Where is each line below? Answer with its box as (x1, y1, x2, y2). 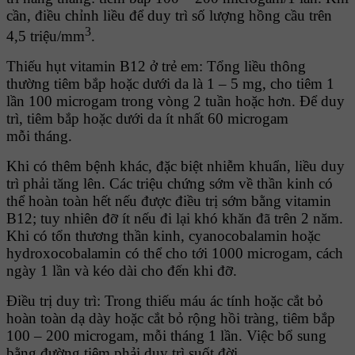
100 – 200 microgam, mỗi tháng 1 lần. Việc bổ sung (6, 327, 326, 345)
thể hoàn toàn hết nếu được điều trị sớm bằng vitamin (6, 193, 331, 210)
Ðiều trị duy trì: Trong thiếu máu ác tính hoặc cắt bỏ (6, 292, 323, 310)
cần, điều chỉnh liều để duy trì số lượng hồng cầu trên (6, 6, 332, 24)
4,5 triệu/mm (6, 28, 85, 45)
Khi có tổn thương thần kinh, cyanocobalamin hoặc (6, 227, 320, 245)
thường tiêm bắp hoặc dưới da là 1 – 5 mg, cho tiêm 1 (6, 75, 334, 93)
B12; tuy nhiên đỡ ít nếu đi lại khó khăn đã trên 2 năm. (6, 210, 343, 227)
